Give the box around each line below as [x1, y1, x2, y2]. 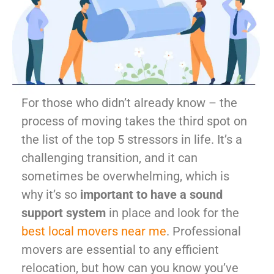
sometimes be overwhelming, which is [21, 169, 229, 184]
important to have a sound [77, 187, 223, 202]
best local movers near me [21, 224, 166, 239]
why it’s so [21, 187, 77, 202]
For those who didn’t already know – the [21, 95, 237, 111]
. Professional [166, 224, 241, 239]
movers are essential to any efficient [21, 242, 219, 257]
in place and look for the [106, 206, 239, 221]
